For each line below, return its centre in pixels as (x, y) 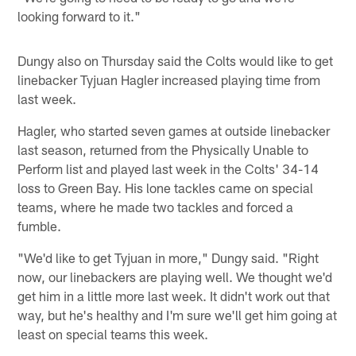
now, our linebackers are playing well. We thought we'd (175, 276)
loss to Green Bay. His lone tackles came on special (166, 187)
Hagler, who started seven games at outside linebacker (174, 130)
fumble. (40, 225)
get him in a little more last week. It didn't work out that (174, 295)
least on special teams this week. (113, 333)
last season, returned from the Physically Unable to (163, 149)
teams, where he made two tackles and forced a (156, 206)
